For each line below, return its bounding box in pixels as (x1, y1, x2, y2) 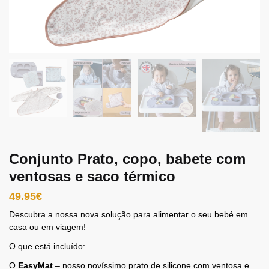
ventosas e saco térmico (9, 168, 175, 184)
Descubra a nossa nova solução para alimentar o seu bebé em (9, 209, 248, 219)
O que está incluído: (9, 241, 85, 251)
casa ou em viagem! (9, 222, 86, 232)
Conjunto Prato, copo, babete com (9, 150, 246, 167)
